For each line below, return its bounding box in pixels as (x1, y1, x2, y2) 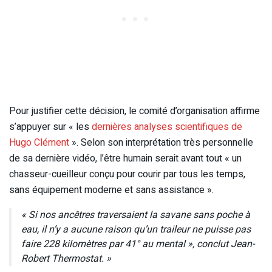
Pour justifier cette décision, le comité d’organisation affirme (9, 104, 260, 119)
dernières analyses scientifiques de (92, 120, 242, 135)
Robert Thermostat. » (21, 251, 111, 267)
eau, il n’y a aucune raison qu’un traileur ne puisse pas (21, 222, 251, 237)
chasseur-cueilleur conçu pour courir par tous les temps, (9, 167, 245, 182)
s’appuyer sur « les (9, 120, 92, 135)
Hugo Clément (9, 135, 69, 151)
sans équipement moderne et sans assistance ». (9, 183, 214, 198)
